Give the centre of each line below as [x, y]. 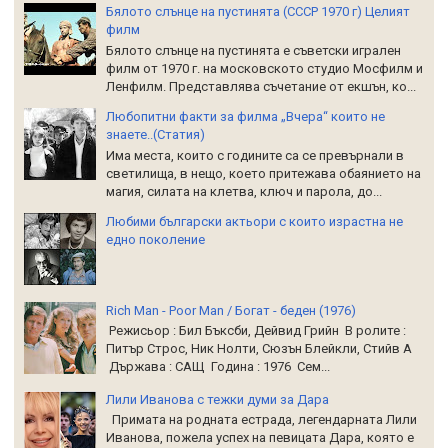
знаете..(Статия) [156, 135]
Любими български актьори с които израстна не [255, 221]
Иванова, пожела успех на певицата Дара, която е [260, 438]
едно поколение [156, 239]
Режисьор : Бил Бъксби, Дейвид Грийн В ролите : [256, 331]
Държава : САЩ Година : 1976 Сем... [218, 367]
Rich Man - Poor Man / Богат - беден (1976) [231, 310]
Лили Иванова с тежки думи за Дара [218, 399]
